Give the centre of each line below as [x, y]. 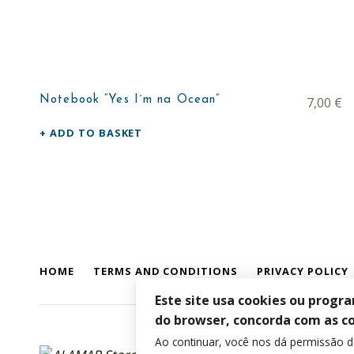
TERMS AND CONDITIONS [166, 271]
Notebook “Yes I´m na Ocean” [130, 100]
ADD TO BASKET [96, 132]
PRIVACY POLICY [303, 271]
